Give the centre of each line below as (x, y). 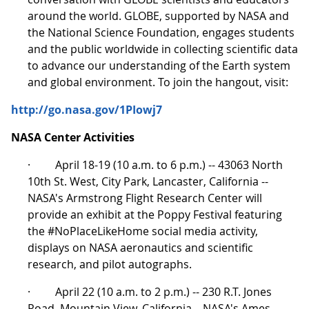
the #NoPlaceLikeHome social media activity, (143, 231)
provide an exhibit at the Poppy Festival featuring (155, 214)
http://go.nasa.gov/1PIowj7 (87, 109)
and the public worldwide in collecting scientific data (163, 49)
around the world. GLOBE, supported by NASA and (158, 16)
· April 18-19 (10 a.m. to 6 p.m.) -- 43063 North (155, 165)
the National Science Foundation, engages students (161, 32)
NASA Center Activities (73, 137)
